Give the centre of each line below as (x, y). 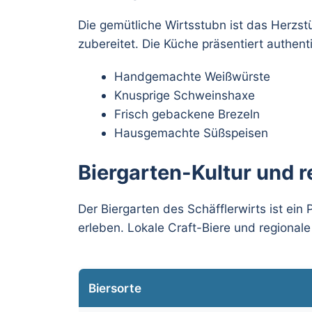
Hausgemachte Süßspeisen (191, 133)
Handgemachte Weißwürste (192, 77)
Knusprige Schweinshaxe (184, 95)
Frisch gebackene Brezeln (187, 114)
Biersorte (115, 288)
